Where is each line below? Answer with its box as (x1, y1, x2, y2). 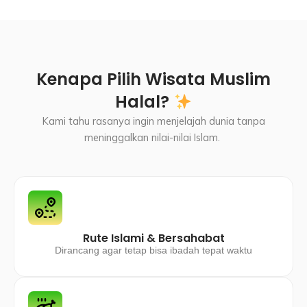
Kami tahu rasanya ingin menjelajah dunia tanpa (42, 114, 265, 128)
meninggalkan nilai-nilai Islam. (84, 131, 223, 145)
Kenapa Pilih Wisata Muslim (36, 68, 271, 91)
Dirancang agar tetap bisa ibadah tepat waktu (55, 244, 252, 256)
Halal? (114, 90, 173, 114)
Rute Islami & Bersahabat (82, 230, 225, 246)
